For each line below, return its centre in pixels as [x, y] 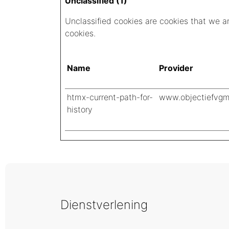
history [80, 109]
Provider [176, 68]
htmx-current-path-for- [110, 97]
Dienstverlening [104, 205]
